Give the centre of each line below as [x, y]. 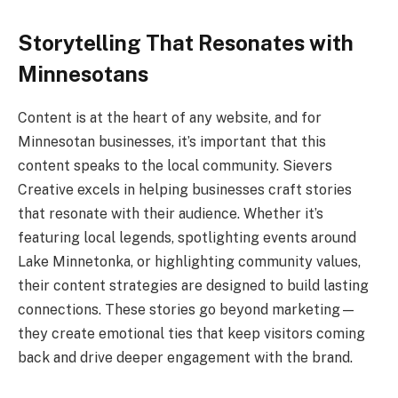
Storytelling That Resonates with [186, 42]
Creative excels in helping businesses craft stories [185, 189]
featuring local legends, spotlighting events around [187, 237]
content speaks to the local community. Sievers [175, 165]
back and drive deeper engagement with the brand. [185, 357]
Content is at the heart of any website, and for [170, 117]
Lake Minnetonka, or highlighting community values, [189, 261]
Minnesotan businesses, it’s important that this [172, 141]
